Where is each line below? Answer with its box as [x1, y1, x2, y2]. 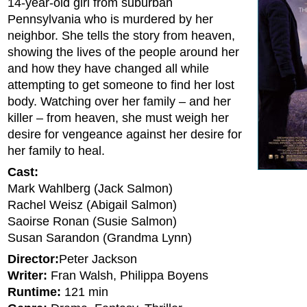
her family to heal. [8, 144, 105, 158]
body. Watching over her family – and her [8, 95, 231, 108]
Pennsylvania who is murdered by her [8, 12, 213, 26]
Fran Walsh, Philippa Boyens [47, 269, 208, 282]
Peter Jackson [59, 252, 137, 266]
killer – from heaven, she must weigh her [8, 111, 229, 125]
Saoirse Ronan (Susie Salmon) [8, 214, 177, 228]
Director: [8, 252, 59, 266]
